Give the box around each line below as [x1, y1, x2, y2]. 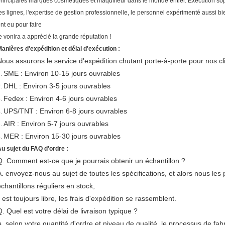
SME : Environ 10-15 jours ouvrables [4, 69, 120, 77]
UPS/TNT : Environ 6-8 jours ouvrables [4, 107, 127, 115]
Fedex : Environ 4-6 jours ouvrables [4, 94, 117, 102]
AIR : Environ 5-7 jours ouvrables [4, 120, 108, 128]
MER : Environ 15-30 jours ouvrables [4, 132, 121, 140]
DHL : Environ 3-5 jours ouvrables [4, 82, 110, 90]
